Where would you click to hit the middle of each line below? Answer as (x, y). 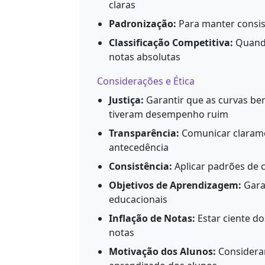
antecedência (139, 147)
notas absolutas (145, 56)
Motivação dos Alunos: (162, 251)
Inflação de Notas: (152, 218)
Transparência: (144, 133)
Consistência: (140, 166)
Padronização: (143, 23)
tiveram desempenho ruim (169, 114)
